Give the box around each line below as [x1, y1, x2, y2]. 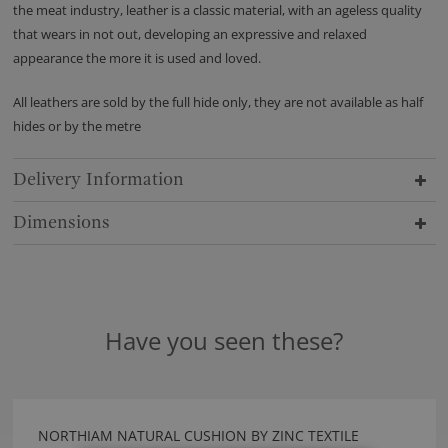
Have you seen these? [105, 324, 343, 358]
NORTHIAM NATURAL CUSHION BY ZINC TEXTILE [37, 426, 359, 446]
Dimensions [12, 212, 110, 234]
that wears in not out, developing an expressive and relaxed [12, 25, 367, 44]
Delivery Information [12, 169, 184, 191]
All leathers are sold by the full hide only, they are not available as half [12, 93, 423, 112]
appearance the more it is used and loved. [12, 49, 261, 68]
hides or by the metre [12, 117, 141, 136]
